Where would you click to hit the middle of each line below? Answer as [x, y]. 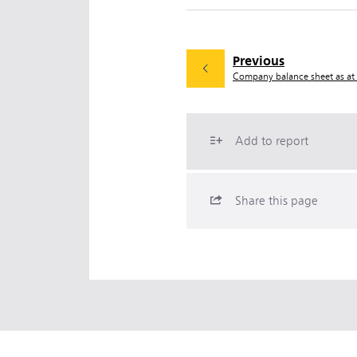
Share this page [277, 201]
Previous [259, 61]
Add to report [272, 141]
